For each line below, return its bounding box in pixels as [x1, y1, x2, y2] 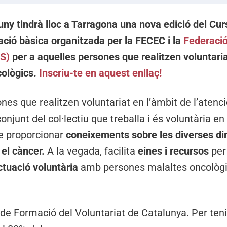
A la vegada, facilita [45, 145, 138, 158]
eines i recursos [138, 145, 212, 158]
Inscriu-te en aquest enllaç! [39, 67, 162, 80]
